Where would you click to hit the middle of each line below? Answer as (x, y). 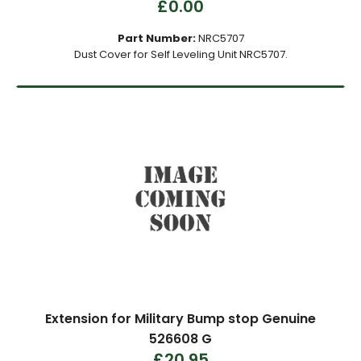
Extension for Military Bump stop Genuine (180, 319)
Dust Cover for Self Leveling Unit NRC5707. (180, 54)
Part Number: (156, 38)
